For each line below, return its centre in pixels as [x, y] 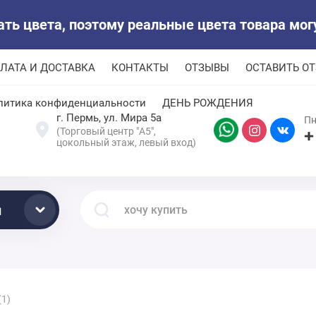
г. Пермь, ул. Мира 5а [109, 118]
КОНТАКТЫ [140, 67]
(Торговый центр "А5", [106, 131]
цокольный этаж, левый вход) [126, 142]
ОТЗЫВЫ [207, 67]
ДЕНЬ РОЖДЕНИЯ [208, 103]
